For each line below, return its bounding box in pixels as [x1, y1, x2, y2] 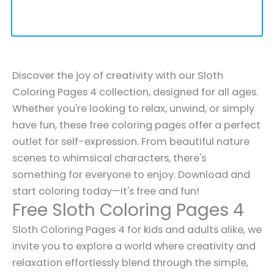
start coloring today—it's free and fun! [12, 183, 199, 198]
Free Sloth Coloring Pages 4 [12, 198, 244, 222]
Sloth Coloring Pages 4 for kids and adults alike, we [12, 222, 262, 237]
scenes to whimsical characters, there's [12, 150, 206, 165]
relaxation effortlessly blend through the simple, [12, 255, 248, 270]
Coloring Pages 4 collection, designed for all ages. [12, 84, 258, 99]
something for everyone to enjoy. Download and [12, 167, 250, 182]
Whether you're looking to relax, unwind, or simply [12, 101, 254, 116]
